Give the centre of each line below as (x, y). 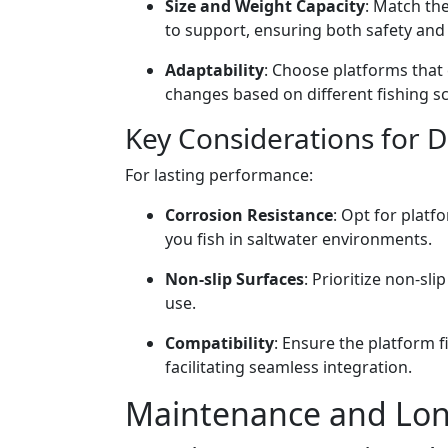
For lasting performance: (219, 175)
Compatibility (219, 343)
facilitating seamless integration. (288, 367)
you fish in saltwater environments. (298, 239)
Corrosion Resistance (249, 215)
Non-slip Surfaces (234, 279)
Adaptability (214, 70)
